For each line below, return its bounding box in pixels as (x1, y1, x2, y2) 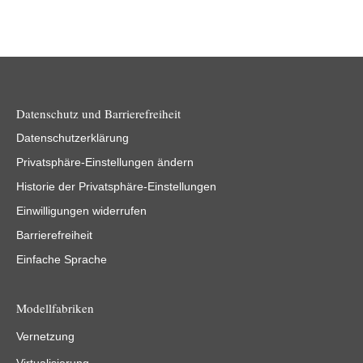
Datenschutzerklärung (16, 131, 129, 145)
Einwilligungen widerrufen (16, 204, 147, 218)
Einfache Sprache (16, 253, 107, 267)
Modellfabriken (16, 300, 94, 317)
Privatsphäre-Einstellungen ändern (16, 156, 194, 169)
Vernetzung (16, 330, 75, 344)
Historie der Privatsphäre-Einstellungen (16, 180, 216, 194)
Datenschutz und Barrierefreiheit (16, 105, 181, 122)
